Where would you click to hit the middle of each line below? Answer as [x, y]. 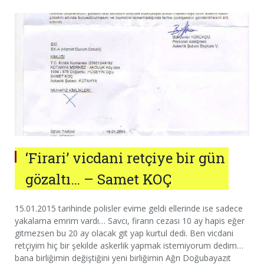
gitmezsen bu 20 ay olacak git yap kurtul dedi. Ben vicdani [124, 233]
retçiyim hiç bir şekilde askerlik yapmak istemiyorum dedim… [129, 245]
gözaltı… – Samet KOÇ [98, 179]
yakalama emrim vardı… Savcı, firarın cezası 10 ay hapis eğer [130, 220]
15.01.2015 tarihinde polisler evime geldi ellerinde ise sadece [129, 208]
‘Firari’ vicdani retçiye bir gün [125, 158]
